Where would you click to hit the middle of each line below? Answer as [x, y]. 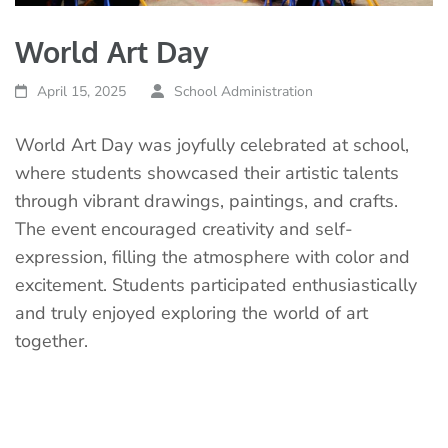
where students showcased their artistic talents [207, 172]
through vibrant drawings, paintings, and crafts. [206, 200]
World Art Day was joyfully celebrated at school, [212, 144]
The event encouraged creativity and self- [184, 228]
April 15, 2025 [82, 91]
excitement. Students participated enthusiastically [216, 284]
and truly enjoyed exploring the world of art [191, 312]
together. [51, 340]
